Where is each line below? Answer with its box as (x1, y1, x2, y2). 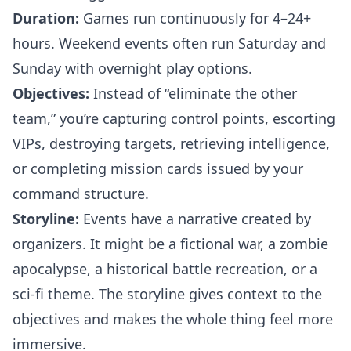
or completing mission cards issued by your (13, 159, 303, 178)
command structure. (13, 184, 149, 203)
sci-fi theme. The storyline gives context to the (13, 284, 322, 303)
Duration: (13, 9, 79, 27)
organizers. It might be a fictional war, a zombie (13, 234, 328, 253)
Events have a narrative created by (79, 209, 311, 228)
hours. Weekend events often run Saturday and (13, 34, 326, 52)
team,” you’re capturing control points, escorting (13, 109, 335, 128)
